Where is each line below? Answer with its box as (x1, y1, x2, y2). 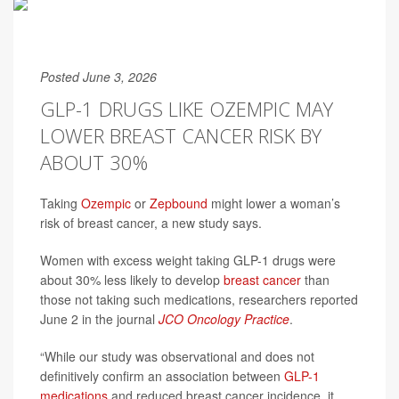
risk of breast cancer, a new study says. (40, 214, 262, 232)
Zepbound (150, 194, 208, 212)
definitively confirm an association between (40, 367, 284, 385)
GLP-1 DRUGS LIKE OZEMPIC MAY (40, 95, 333, 122)
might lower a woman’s (208, 194, 340, 212)
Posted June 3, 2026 (40, 68, 157, 85)
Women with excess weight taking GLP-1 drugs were (40, 251, 336, 269)
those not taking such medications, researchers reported (40, 290, 358, 308)
